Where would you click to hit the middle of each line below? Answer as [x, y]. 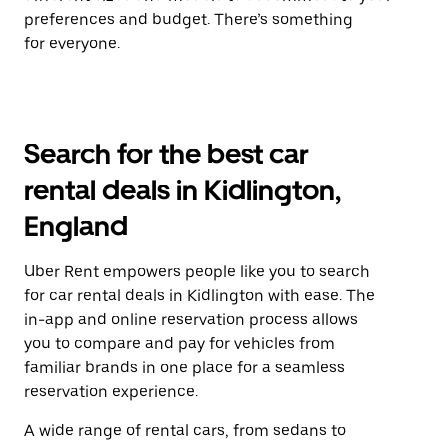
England [76, 226]
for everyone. [72, 43]
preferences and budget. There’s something [188, 19]
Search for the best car [166, 154]
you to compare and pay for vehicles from [179, 343]
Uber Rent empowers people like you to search [197, 271]
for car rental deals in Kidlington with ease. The [199, 295]
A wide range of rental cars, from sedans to [185, 430]
